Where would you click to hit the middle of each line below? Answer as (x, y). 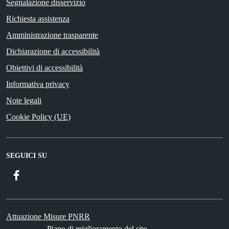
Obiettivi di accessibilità (44, 67)
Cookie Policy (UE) (38, 117)
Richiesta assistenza (38, 18)
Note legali (24, 100)
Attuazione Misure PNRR (48, 216)
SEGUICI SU (27, 155)
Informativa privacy (38, 84)
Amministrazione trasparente (52, 35)
